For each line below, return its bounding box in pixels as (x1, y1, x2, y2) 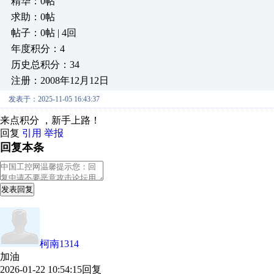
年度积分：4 (11, 43, 65, 54)
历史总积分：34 (11, 59, 80, 70)
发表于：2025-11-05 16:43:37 (9, 95, 100, 103)
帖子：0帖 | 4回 (11, 28, 76, 38)
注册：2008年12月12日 (11, 75, 109, 86)
